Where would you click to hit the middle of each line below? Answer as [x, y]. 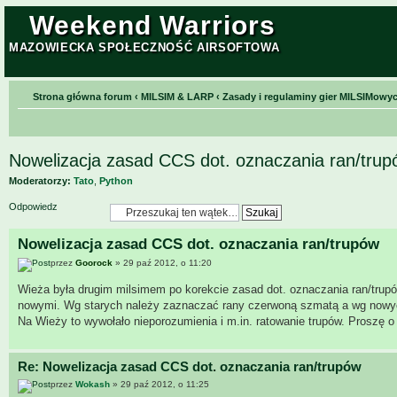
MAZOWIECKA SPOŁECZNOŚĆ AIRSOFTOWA [144, 47]
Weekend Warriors [152, 25]
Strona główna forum [82, 96]
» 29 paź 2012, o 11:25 [160, 384]
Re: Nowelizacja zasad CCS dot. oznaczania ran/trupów [190, 366]
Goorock [94, 263]
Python [116, 180]
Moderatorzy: [40, 180]
